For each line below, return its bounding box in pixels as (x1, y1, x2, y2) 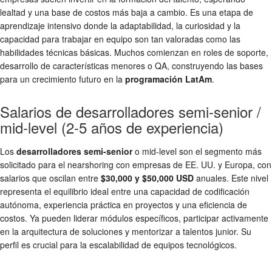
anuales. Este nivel (194, 171, 268, 184)
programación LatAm (125, 72, 212, 85)
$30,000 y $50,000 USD (101, 171, 194, 184)
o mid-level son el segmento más (132, 144, 262, 157)
